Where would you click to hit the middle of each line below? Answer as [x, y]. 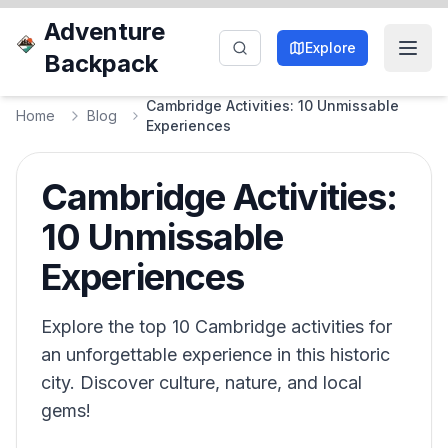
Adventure [105, 31]
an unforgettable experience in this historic [215, 354]
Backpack [101, 63]
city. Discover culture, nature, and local [201, 382]
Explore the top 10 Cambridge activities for [216, 326]
